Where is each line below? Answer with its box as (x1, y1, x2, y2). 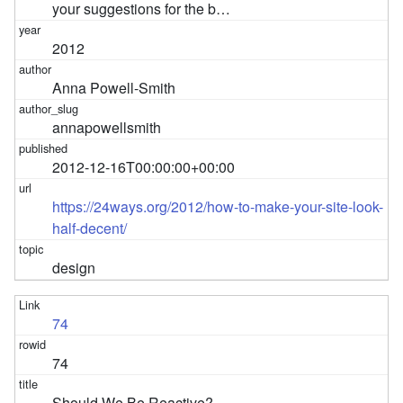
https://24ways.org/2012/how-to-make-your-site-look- (52, 195, 384, 217)
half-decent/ (52, 217, 128, 238)
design (52, 256, 96, 278)
